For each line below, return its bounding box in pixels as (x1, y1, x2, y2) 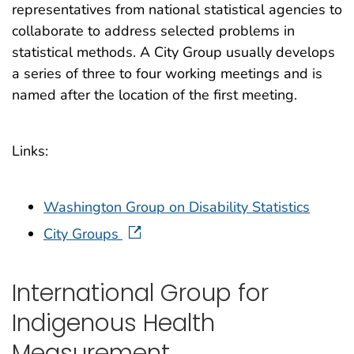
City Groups (43, 224, 122, 243)
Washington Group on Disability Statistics (43, 197, 310, 217)
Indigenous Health (12, 307, 215, 340)
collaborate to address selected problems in (12, 21, 295, 40)
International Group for (12, 277, 269, 310)
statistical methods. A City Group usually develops (12, 42, 335, 62)
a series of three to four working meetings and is (12, 63, 322, 83)
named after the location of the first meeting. (12, 85, 297, 104)
